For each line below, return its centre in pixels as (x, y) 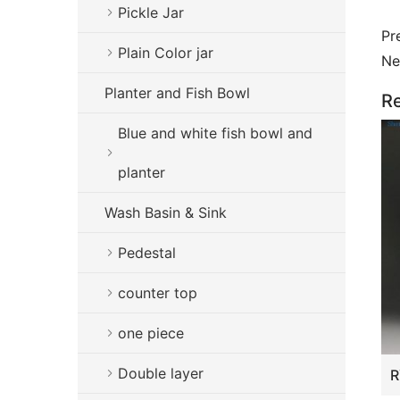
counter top (158, 293)
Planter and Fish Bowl (177, 93)
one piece (151, 333)
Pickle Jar (151, 12)
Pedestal (147, 253)
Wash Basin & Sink (166, 212)
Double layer (161, 373)
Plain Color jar (166, 53)
